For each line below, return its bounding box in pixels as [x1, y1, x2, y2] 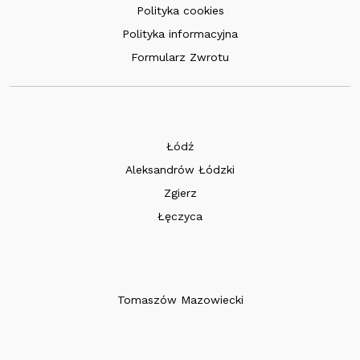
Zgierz [163, 186, 197, 199]
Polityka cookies [136, 3, 224, 17]
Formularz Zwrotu [131, 50, 229, 63]
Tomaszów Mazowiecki [117, 292, 243, 306]
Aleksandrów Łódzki [125, 162, 235, 176]
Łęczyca [157, 209, 202, 223]
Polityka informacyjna [122, 27, 238, 40]
